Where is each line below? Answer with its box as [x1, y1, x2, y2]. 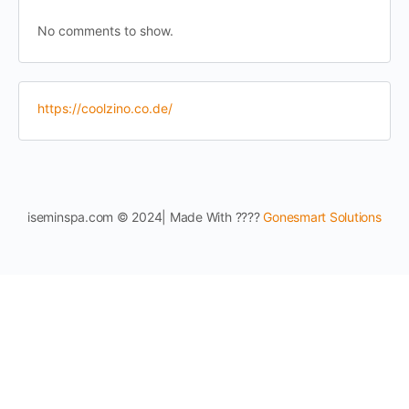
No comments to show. [37, 23, 173, 38]
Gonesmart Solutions [263, 209, 382, 225]
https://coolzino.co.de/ [37, 100, 173, 116]
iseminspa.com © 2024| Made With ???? [27, 209, 264, 225]
